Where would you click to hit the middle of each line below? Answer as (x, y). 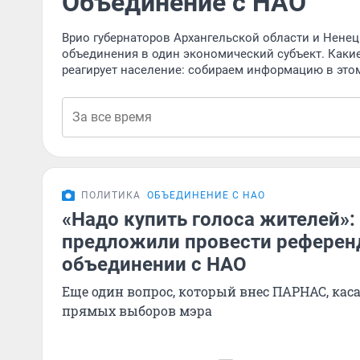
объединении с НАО (154, 264)
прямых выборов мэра (137, 311)
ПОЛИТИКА (111, 195)
